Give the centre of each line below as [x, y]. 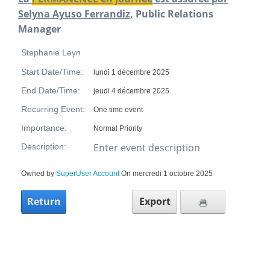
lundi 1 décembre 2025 [132, 72]
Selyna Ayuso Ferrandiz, [76, 14]
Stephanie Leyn [51, 53]
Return [44, 201]
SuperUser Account [88, 174]
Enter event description [147, 148]
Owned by [39, 174]
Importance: [44, 128]
